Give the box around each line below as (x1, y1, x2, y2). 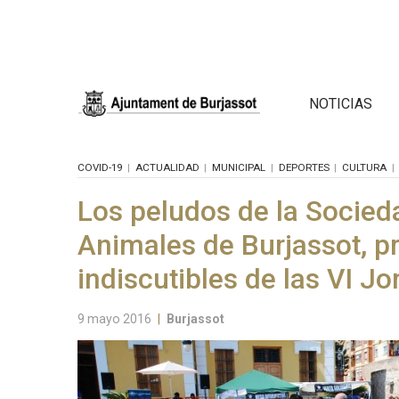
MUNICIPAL (212, 160, 265, 174)
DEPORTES (278, 160, 330, 174)
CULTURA (342, 160, 387, 174)
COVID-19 (77, 160, 122, 174)
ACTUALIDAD (134, 160, 199, 174)
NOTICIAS (309, 94, 372, 112)
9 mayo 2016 (77, 311, 151, 326)
